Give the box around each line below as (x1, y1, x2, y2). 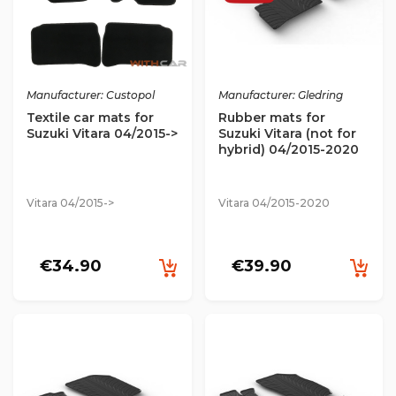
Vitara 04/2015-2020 (217, 195, 330, 209)
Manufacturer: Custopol (27, 88, 155, 102)
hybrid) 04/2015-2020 (217, 141, 359, 157)
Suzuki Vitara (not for (217, 125, 356, 141)
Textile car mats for (27, 109, 154, 126)
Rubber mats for (217, 109, 325, 126)
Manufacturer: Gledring (217, 88, 343, 102)
